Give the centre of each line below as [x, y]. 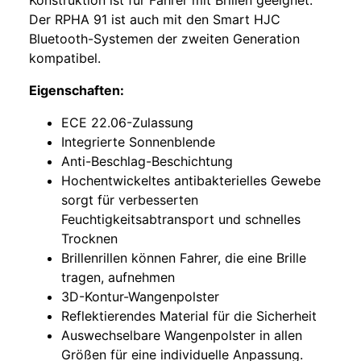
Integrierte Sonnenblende [138, 142]
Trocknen [89, 239]
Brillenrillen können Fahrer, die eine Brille [184, 258]
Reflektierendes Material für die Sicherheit [189, 316]
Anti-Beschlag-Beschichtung [147, 162]
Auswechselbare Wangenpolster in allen [182, 336]
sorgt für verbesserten [130, 200]
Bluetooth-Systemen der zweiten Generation [164, 39]
